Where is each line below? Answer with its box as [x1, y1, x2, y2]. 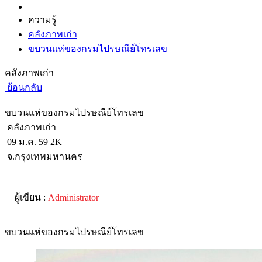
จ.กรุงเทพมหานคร [5, 151, 82, 161]
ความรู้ [28, 14, 57, 25]
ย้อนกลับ [5, 82, 42, 92]
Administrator [48, 192, 99, 202]
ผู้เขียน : [15, 192, 48, 202]
